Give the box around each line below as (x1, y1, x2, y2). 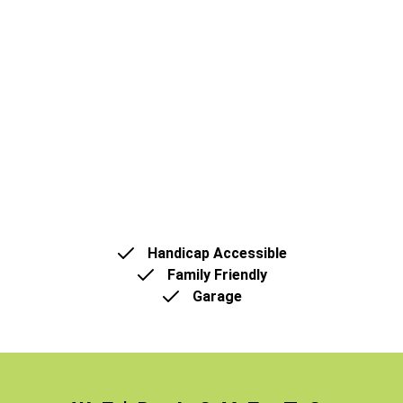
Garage (193, 288, 243, 305)
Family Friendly (157, 266, 268, 283)
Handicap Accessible (137, 245, 288, 262)
